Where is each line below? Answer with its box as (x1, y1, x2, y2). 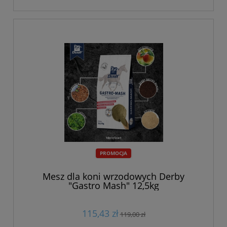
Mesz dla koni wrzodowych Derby (43, 170, 184, 182)
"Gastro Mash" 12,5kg (68, 179, 159, 192)
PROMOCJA (100, 149, 127, 157)
